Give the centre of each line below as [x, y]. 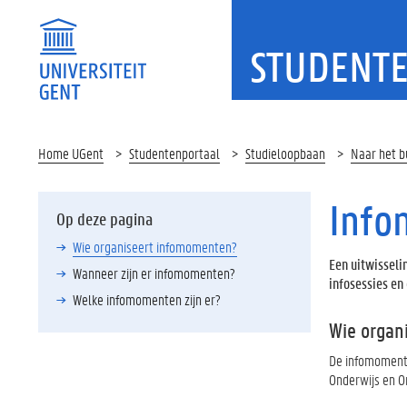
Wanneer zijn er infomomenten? [154, 273]
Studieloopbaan [285, 153]
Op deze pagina [104, 219]
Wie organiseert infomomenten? [155, 247]
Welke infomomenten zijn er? [147, 299]
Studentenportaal [174, 153]
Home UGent [71, 153]
